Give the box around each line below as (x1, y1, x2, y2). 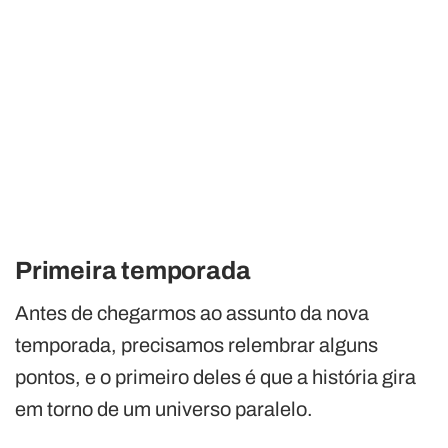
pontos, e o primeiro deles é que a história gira (15, 365, 416, 388)
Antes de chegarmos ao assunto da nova (15, 301, 369, 324)
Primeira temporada (15, 256, 251, 284)
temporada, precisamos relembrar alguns (15, 333, 378, 356)
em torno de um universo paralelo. (15, 397, 313, 420)
